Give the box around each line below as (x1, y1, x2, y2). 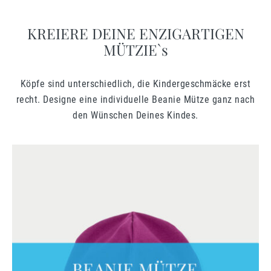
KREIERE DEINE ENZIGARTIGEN (27, 24, 244, 44)
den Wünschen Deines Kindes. (73, 109, 198, 122)
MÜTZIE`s (103, 40, 168, 60)
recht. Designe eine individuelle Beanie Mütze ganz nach (16, 94, 255, 106)
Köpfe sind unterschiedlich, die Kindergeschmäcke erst (20, 78, 251, 90)
